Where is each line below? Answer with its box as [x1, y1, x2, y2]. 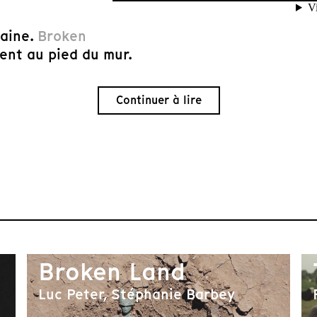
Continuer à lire [115, 92, 202, 108]
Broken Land [38, 255, 185, 289]
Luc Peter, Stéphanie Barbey [38, 284, 235, 304]
